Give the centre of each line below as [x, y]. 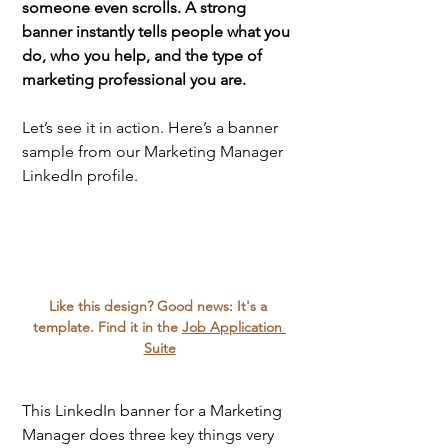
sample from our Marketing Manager [154, 151]
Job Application [234, 327]
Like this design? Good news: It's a [159, 306]
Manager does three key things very [150, 435]
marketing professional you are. [136, 79]
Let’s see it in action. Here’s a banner [152, 127]
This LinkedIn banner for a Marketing [154, 411]
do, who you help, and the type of [144, 55]
